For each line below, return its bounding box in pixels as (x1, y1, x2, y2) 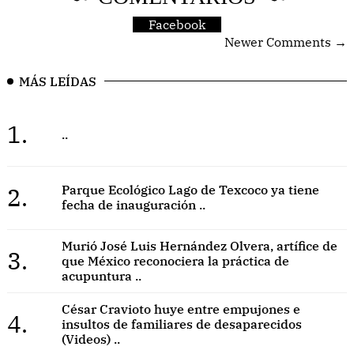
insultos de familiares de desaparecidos (61, 315, 302, 332)
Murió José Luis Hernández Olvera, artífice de (61, 237, 337, 254)
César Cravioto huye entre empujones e (61, 300, 300, 317)
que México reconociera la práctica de (61, 252, 289, 269)
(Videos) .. (61, 330, 120, 347)
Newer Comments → (224, 33, 347, 50)
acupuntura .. (61, 267, 141, 284)
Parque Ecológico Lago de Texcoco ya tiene (61, 182, 319, 198)
